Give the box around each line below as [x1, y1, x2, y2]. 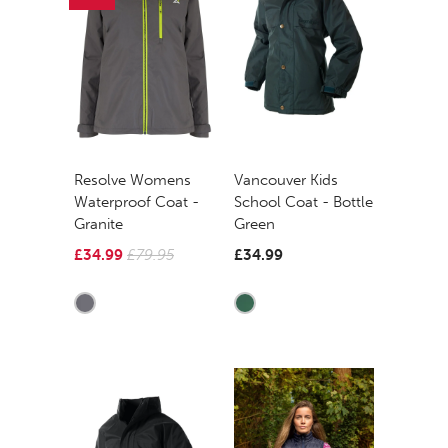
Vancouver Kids [234, 170, 338, 189]
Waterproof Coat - [74, 192, 199, 211]
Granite [74, 214, 123, 233]
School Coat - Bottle [234, 192, 373, 211]
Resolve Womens [74, 170, 191, 189]
